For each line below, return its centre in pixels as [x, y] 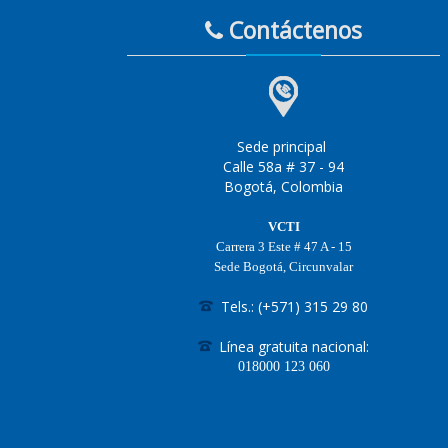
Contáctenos [293, 30]
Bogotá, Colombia [284, 186]
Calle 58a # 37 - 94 [284, 166]
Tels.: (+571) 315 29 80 [292, 306]
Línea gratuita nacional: [292, 346]
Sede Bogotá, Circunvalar [284, 266]
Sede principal [284, 146]
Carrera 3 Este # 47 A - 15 [283, 246]
